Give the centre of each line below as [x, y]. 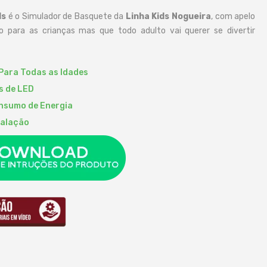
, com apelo [233, 16]
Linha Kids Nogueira [168, 16]
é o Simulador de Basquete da [66, 16]
